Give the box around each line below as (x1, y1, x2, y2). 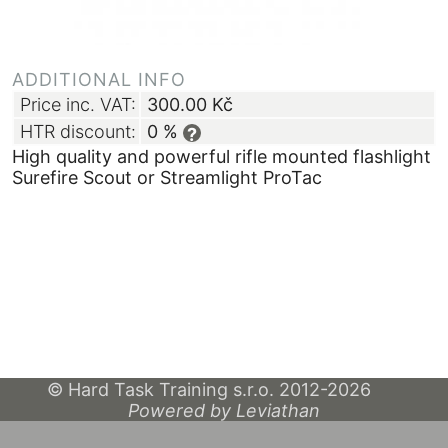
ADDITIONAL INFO (12, 68, 186, 90)
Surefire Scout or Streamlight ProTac (12, 166, 322, 188)
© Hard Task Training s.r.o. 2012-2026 (47, 378, 401, 400)
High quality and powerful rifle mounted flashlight (12, 145, 431, 167)
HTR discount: (20, 120, 136, 142)
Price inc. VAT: (20, 93, 136, 115)
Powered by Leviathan (128, 399, 320, 421)
